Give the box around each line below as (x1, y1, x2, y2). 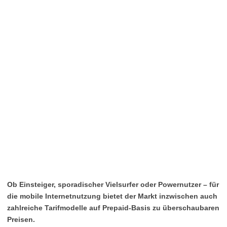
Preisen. (7, 215, 35, 223)
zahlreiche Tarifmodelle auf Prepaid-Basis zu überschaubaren (7, 204, 219, 212)
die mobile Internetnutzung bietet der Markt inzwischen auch (7, 192, 217, 200)
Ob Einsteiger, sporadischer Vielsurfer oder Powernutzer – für (7, 180, 219, 188)
